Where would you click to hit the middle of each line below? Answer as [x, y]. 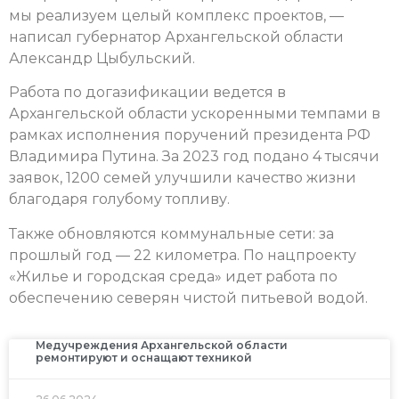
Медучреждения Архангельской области [162, 345]
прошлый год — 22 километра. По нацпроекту [183, 255]
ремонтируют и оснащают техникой [144, 357]
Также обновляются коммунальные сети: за [171, 233]
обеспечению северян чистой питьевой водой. [188, 297]
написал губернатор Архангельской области [176, 37]
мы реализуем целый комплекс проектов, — [176, 15]
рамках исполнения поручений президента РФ [190, 135]
